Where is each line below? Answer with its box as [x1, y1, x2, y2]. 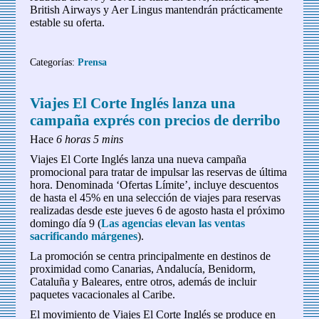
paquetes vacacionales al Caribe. [30, 288, 176, 301]
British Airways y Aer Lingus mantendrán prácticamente [30, 4, 283, 16]
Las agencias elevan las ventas [101, 217, 246, 230]
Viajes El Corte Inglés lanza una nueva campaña [30, 153, 247, 166]
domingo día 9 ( [30, 217, 102, 230]
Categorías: [30, 56, 78, 68]
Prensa [78, 56, 108, 68]
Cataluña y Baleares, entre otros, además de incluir [30, 276, 257, 288]
